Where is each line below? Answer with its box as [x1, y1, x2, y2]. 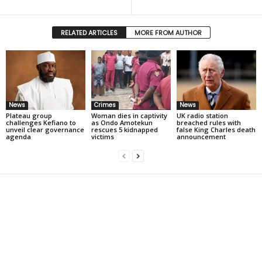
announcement [176, 132, 226, 141]
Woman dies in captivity [91, 111, 167, 120]
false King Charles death [176, 125, 256, 134]
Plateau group [6, 111, 52, 120]
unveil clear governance [6, 125, 84, 134]
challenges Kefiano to [6, 118, 76, 127]
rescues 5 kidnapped [91, 125, 158, 134]
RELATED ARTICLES [60, 27, 118, 37]
